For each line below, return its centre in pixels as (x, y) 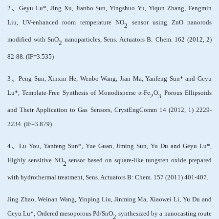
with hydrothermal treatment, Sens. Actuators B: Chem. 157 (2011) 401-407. (108, 178)
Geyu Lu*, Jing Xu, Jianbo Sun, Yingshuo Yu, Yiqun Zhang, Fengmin (115, 8)
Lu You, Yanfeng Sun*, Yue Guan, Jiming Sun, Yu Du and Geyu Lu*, (115, 146)
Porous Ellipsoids (187, 93)
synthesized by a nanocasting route (164, 214)
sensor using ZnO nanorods (170, 22)
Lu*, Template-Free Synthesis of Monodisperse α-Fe (79, 93)
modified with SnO (33, 40)
